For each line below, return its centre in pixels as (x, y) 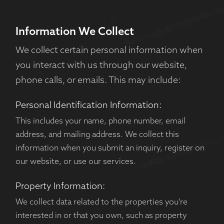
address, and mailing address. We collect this (97, 135)
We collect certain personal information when (109, 51)
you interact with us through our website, (101, 66)
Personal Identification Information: (88, 106)
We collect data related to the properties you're (101, 203)
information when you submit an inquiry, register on (110, 149)
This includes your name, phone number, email (100, 122)
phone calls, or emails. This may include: (98, 81)
